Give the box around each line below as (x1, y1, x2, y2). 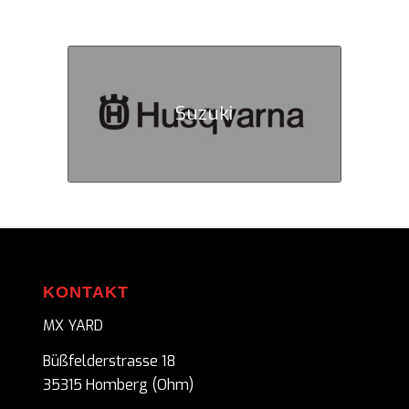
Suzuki (175, 100, 234, 126)
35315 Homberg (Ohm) (42, 375, 194, 395)
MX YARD (42, 315, 103, 335)
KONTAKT (42, 282, 129, 301)
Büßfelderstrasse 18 (42, 351, 176, 372)
